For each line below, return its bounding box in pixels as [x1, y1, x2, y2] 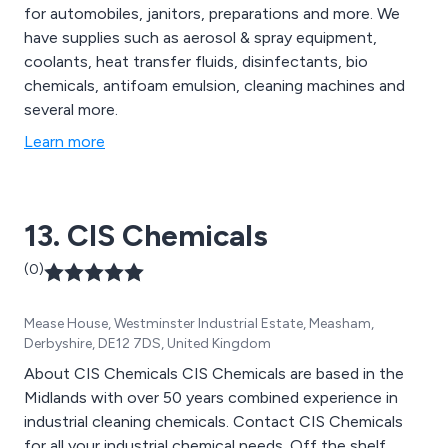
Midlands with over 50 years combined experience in [24, 387, 398, 407]
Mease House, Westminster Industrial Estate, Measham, [24, 314, 374, 332]
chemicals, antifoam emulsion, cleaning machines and [24, 75, 405, 95]
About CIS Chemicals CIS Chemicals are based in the [24, 363, 404, 383]
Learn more [24, 131, 105, 151]
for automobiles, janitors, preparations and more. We [24, 3, 400, 23]
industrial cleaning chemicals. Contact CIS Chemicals [24, 411, 233, 431]
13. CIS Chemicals [24, 216, 268, 254]
